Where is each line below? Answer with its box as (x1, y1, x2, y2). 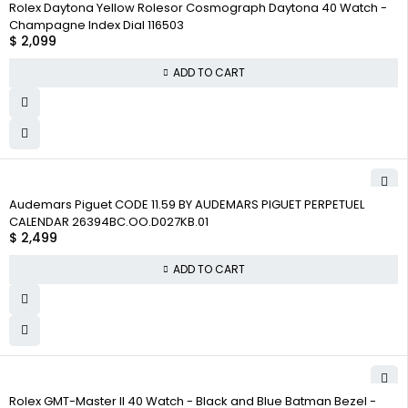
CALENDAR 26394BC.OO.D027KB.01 (9, 212, 209, 230)
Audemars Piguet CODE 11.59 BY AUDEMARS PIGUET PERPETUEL (9, 195, 364, 213)
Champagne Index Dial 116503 (9, 16, 184, 34)
